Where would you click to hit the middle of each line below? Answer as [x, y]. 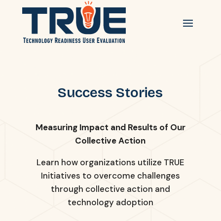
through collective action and [110, 189]
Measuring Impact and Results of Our [110, 127]
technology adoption [110, 202]
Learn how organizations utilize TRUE [110, 162]
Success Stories [110, 92]
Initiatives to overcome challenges [110, 175]
